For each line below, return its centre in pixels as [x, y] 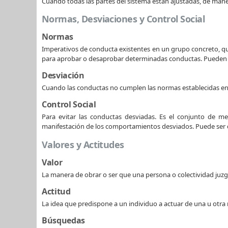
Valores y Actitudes [83, 144]
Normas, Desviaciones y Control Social [123, 19]
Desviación [63, 76]
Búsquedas [64, 220]
